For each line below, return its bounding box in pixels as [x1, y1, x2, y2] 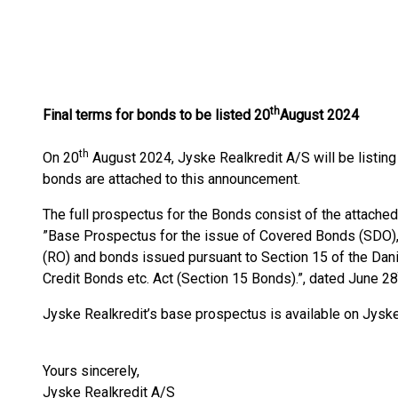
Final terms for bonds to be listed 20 [43, 107, 270, 123]
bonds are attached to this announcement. [43, 171, 300, 187]
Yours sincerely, [43, 362, 139, 379]
